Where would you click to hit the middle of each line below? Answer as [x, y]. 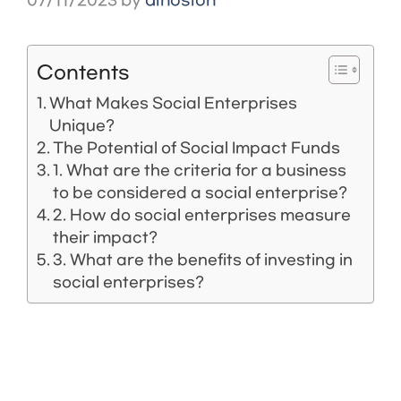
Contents [83, 73]
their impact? [106, 237]
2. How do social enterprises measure [202, 215]
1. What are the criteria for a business [200, 170]
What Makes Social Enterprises [174, 103]
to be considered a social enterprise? [200, 192]
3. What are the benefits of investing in [203, 260]
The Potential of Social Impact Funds [197, 148]
